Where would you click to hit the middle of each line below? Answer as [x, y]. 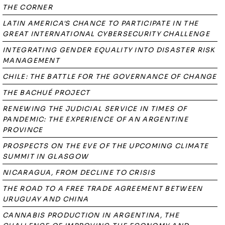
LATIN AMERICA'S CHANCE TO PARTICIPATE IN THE [101, 23]
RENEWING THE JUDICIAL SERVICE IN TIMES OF [95, 109]
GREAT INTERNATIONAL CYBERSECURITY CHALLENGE [106, 34]
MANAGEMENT [31, 61]
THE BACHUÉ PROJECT [46, 93]
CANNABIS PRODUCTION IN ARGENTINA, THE [91, 215]
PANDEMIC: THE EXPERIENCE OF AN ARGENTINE [95, 119]
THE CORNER [28, 7]
